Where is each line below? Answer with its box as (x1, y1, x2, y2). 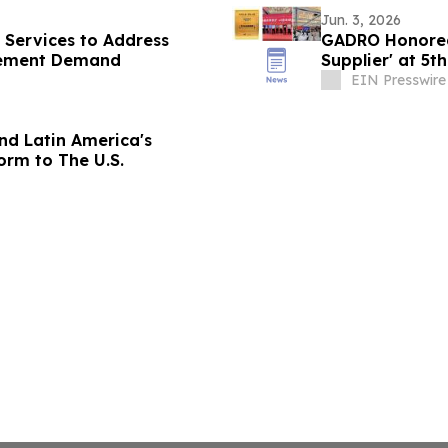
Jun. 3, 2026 (320, 10, 401, 29)
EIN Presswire (350, 70, 446, 89)
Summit (320, 69, 385, 90)
